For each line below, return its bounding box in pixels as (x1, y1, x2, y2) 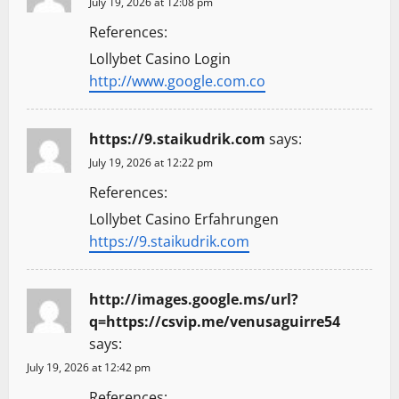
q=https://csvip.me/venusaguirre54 (89, 311, 340, 331)
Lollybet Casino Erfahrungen (89, 208, 279, 229)
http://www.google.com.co (89, 70, 265, 91)
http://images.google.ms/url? (89, 289, 298, 309)
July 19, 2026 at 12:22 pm (89, 154, 213, 170)
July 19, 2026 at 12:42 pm (27, 359, 151, 375)
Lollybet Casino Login (89, 48, 231, 69)
